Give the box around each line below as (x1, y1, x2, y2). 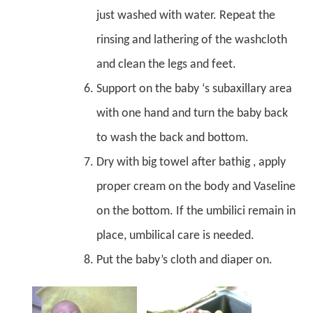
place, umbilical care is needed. (96, 228, 254, 242)
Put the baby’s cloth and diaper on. (96, 253, 272, 267)
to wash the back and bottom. (96, 131, 249, 145)
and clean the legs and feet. (96, 57, 236, 71)
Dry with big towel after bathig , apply (96, 155, 286, 169)
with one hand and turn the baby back (96, 106, 288, 120)
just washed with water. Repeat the (96, 8, 275, 22)
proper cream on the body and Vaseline (96, 180, 296, 194)
